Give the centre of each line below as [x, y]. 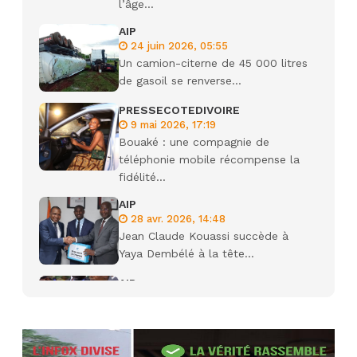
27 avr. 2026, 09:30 [177, 298]
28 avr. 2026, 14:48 [177, 219]
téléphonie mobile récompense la [209, 159]
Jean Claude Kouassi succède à [204, 236]
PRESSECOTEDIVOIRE [179, 110]
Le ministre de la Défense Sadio [205, 315]
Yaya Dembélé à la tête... [186, 253]
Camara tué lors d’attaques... [197, 332]
